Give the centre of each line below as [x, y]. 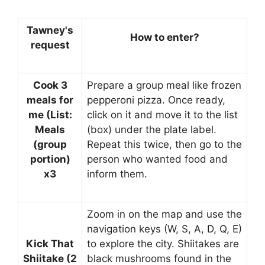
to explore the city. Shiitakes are [163, 243]
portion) [50, 159]
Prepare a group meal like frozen [164, 85]
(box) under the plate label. [152, 129]
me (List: [50, 114]
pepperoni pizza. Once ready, [156, 100]
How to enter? [164, 37]
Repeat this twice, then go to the [164, 144]
